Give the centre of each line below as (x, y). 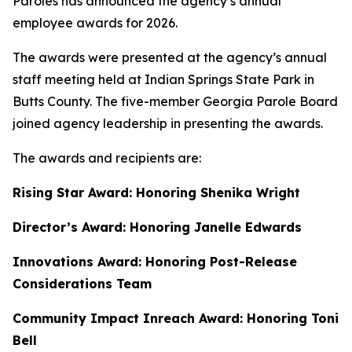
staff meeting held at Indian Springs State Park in (163, 79)
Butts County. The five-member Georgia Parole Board (175, 101)
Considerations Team (84, 284)
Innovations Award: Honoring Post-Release (155, 262)
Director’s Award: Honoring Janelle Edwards (157, 227)
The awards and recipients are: (107, 158)
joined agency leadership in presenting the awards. (169, 123)
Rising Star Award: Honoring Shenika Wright (156, 192)
